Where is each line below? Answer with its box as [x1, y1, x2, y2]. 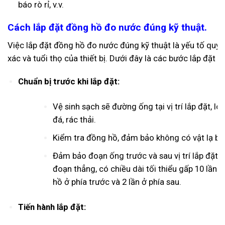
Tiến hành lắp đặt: [18, 201, 86, 212]
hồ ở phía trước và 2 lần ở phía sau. [52, 176, 181, 187]
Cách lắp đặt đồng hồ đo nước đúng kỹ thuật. [8, 21, 207, 33]
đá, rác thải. [52, 115, 96, 125]
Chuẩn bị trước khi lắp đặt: [18, 76, 120, 87]
